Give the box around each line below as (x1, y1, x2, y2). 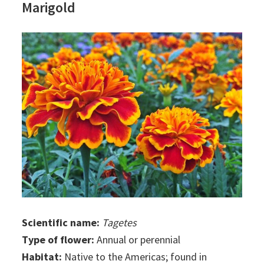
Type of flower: (22, 232, 95, 246)
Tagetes (102, 215, 137, 229)
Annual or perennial (94, 232, 181, 246)
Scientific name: (22, 215, 100, 229)
